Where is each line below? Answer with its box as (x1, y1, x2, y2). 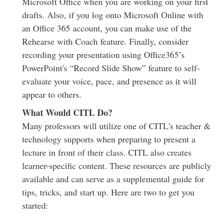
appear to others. (22, 88, 82, 101)
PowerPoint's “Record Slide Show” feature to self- (22, 62, 200, 74)
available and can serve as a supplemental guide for (22, 173, 204, 185)
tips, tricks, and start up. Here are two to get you (22, 186, 194, 198)
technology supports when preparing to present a (22, 133, 195, 145)
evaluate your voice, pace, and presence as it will (22, 75, 196, 87)
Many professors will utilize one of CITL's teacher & (22, 120, 211, 132)
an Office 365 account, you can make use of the (22, 22, 192, 34)
